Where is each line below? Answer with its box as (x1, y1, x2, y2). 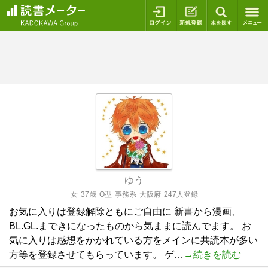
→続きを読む (184, 249, 241, 260)
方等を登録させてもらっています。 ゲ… (9, 249, 184, 260)
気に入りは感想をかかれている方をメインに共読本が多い (9, 235, 258, 245)
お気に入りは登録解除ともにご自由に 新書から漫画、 (9, 206, 241, 217)
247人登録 (163, 190, 198, 199)
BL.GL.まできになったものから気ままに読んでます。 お (9, 221, 251, 231)
